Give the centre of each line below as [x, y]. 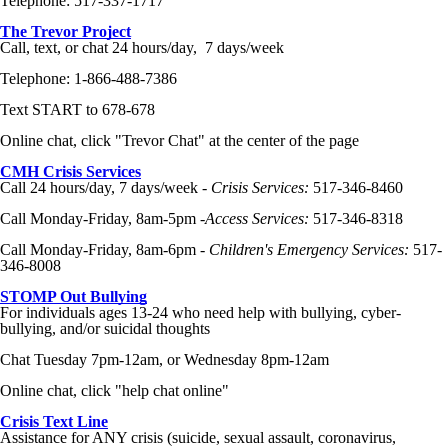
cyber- [381, 312]
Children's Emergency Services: [309, 249]
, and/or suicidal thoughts [131, 328]
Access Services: [257, 218]
